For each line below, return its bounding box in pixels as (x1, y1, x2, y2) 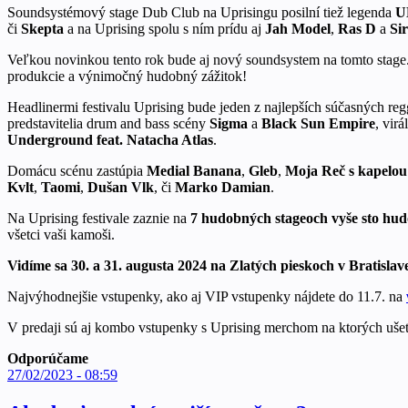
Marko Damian (175, 178, 270, 195)
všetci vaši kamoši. (7, 226, 115, 242)
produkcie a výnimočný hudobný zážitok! (7, 67, 247, 84)
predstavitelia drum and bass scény (7, 115, 209, 131)
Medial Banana (147, 162, 241, 178)
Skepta (21, 20, 67, 36)
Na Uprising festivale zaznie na (7, 209, 190, 226)
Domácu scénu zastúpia (7, 162, 147, 178)
